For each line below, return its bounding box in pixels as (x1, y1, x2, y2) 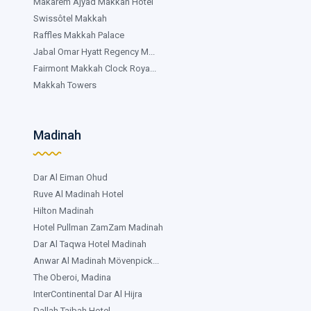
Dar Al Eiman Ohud (33, 171, 108, 183)
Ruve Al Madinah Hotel (33, 188, 124, 199)
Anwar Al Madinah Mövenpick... (33, 255, 159, 266)
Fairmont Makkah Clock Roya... (33, 62, 156, 74)
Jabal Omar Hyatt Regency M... (33, 46, 155, 57)
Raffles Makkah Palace (33, 29, 124, 40)
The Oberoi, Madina (33, 271, 111, 283)
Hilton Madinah (33, 205, 94, 216)
